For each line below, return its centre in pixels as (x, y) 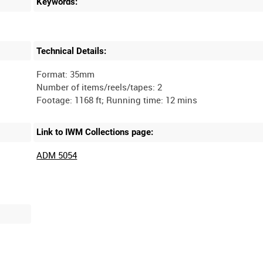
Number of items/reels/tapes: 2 (100, 87)
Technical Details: (72, 51)
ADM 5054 (57, 155)
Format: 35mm (66, 74)
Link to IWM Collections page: (95, 132)
